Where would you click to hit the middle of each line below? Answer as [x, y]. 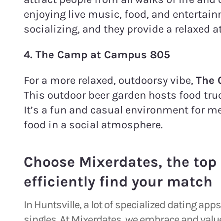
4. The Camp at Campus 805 [97, 55]
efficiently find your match [118, 181]
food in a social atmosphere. [93, 125]
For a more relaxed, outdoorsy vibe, [109, 80]
